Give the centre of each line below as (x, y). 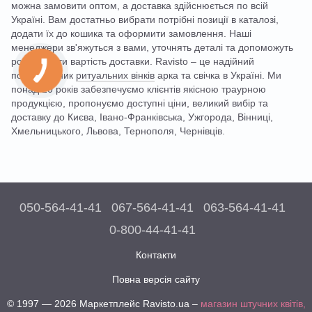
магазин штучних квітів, (253, 303)
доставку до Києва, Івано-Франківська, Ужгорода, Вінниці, (142, 117)
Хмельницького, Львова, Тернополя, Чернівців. (118, 131)
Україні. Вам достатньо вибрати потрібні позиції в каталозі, (145, 19)
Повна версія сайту (156, 279)
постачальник (44, 75)
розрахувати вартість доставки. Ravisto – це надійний (133, 61)
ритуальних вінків (115, 75)
